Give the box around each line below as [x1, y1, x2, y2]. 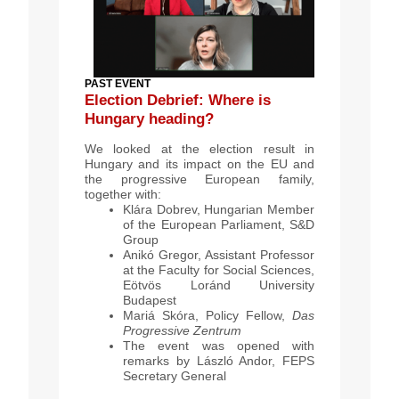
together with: [85, 187, 161, 202]
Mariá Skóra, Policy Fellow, [123, 308, 292, 323]
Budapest [123, 293, 176, 308]
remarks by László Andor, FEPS [123, 354, 314, 369]
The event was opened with [123, 338, 314, 354]
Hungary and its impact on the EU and [85, 157, 314, 172]
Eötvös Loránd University [123, 278, 314, 293]
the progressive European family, [85, 172, 314, 187]
